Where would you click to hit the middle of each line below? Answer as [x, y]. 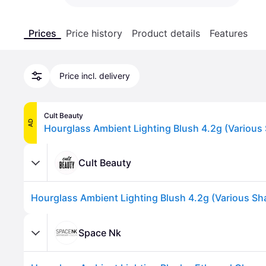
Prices [42, 33]
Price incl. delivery [95, 76]
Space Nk [100, 232]
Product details [166, 33]
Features [229, 33]
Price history [94, 33]
